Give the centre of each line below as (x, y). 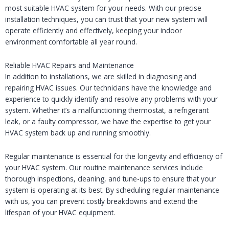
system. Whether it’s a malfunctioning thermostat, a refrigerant (107, 110)
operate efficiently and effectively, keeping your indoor (94, 30)
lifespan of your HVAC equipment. (60, 212)
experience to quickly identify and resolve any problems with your (111, 99)
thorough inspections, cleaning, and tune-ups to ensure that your (110, 178)
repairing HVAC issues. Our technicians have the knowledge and (108, 87)
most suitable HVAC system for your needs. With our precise (103, 8)
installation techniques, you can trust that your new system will (106, 19)
